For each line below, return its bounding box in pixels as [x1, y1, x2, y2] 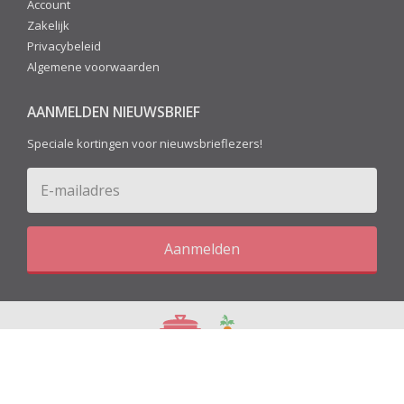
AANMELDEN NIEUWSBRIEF [27, 102, 200, 123]
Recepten [207, 353, 246, 367]
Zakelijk [27, 17, 69, 34]
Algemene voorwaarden [27, 59, 160, 76]
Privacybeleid [27, 38, 101, 55]
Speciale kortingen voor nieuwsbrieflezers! [27, 135, 262, 152]
